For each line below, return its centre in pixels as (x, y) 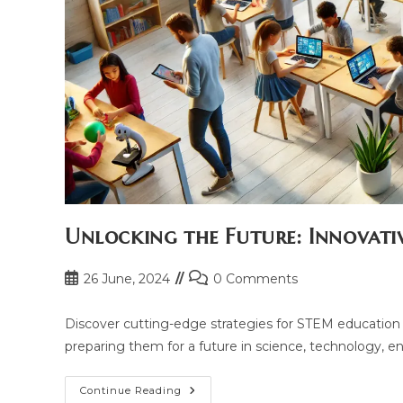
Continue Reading (131, 391)
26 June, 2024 (127, 279)
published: (95, 297)
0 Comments (255, 279)
